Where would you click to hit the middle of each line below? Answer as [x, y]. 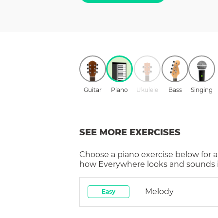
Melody [159, 191]
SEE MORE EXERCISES [130, 132]
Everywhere [122, 164]
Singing [202, 90]
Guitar [93, 90]
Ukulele [147, 90]
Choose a [98, 154]
